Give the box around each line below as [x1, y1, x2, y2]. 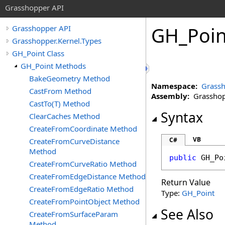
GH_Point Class [12, 48, 64, 58]
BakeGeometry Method [29, 73, 110, 83]
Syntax [161, 108, 203, 127]
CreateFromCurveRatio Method [29, 159, 137, 169]
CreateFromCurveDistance [29, 136, 120, 146]
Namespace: [151, 81, 197, 91]
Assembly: [151, 91, 189, 101]
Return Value [161, 177, 210, 188]
